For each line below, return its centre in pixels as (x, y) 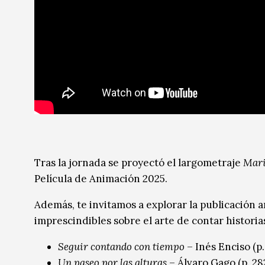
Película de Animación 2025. (101, 179)
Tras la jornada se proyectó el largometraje (139, 163)
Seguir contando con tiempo (121, 247)
